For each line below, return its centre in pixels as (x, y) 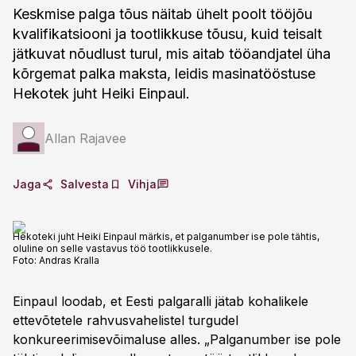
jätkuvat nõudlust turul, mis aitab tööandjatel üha (172, 54)
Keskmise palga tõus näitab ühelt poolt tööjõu (163, 14)
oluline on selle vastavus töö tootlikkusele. (112, 248)
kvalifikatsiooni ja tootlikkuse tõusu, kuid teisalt (167, 34)
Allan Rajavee (85, 138)
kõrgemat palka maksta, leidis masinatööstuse (164, 74)
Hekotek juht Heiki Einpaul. (101, 93)
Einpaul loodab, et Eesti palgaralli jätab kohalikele (161, 301)
